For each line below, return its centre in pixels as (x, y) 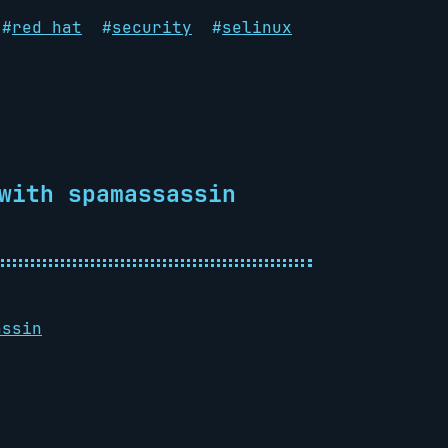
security (152, 27)
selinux (257, 27)
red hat (47, 27)
